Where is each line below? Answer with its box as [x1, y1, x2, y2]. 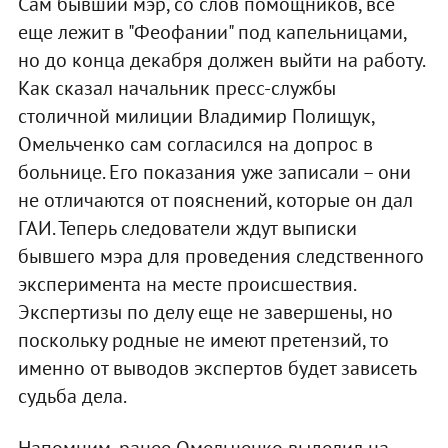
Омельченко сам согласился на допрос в [17, 131, 373, 158]
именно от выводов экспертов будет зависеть [17, 355, 416, 382]
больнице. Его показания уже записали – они [17, 159, 411, 186]
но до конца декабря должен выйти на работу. [17, 47, 424, 74]
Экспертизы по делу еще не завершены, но [17, 299, 393, 326]
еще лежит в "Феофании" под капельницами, [17, 19, 406, 46]
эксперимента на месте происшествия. [17, 271, 355, 298]
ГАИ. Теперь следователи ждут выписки [17, 215, 357, 242]
